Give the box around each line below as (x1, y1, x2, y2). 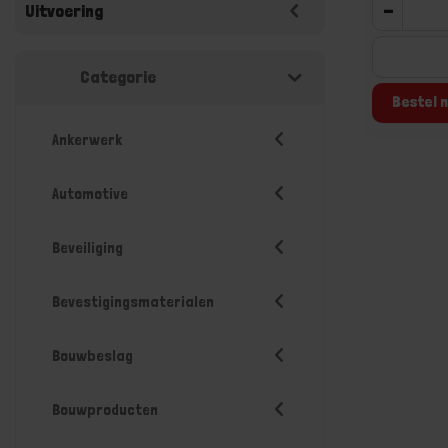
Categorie (80, 66, 156, 87)
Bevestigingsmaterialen (52, 292, 214, 311)
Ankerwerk (52, 130, 122, 149)
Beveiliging (52, 238, 123, 257)
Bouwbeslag (52, 346, 133, 365)
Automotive (52, 184, 128, 203)
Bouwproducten (52, 400, 158, 419)
